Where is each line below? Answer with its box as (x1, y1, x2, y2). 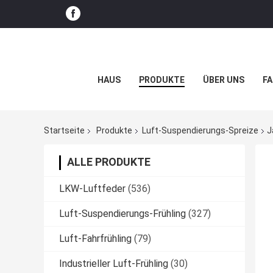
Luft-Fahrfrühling (59, 233, 132, 245)
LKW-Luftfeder (59, 183, 126, 195)
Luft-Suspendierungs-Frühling (59, 208, 186, 220)
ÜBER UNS (202, 75, 244, 85)
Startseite (44, 126, 85, 136)
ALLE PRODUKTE (67, 155, 151, 169)
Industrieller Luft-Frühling (59, 258, 168, 270)
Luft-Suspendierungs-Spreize (142, 126, 258, 136)
